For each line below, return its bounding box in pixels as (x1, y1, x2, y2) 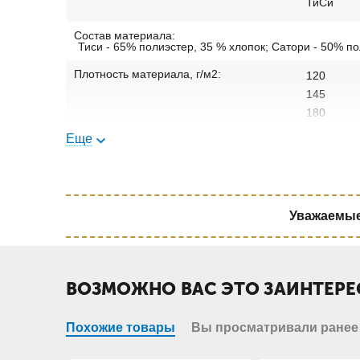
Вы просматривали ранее (191, 321, 358, 335)
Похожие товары (66, 321, 175, 335)
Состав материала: (74, 29, 175, 43)
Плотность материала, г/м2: (74, 67, 221, 81)
